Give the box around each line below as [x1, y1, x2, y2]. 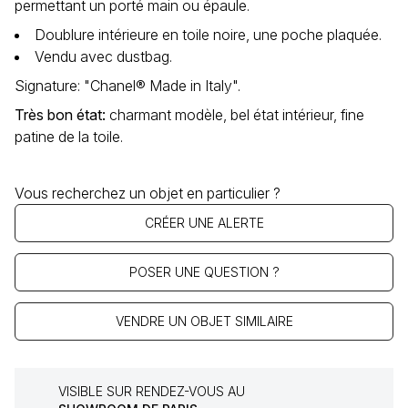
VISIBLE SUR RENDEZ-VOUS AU [58, 383, 245, 400]
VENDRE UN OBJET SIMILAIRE [115, 313, 293, 330]
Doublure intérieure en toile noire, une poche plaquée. [35, 25, 382, 45]
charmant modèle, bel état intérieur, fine [109, 106, 364, 125]
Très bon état [15, 106, 102, 125]
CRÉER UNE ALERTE [144, 215, 264, 231]
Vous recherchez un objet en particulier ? [15, 184, 280, 203]
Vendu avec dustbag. [35, 47, 172, 66]
